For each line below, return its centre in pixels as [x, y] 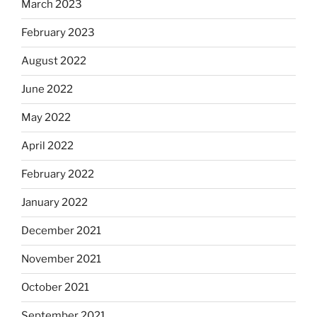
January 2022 [54, 203]
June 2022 [47, 90]
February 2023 [58, 33]
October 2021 [55, 288]
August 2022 [54, 61]
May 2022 [46, 118]
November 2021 [61, 259]
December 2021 [61, 231]
